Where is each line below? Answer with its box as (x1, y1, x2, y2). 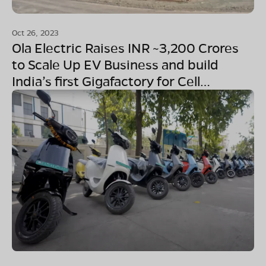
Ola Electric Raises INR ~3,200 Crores (12, 39, 239, 56)
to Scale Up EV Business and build (12, 55, 218, 73)
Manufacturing (12, 88, 102, 106)
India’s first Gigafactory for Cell (12, 72, 200, 90)
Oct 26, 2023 (12, 27, 59, 37)
